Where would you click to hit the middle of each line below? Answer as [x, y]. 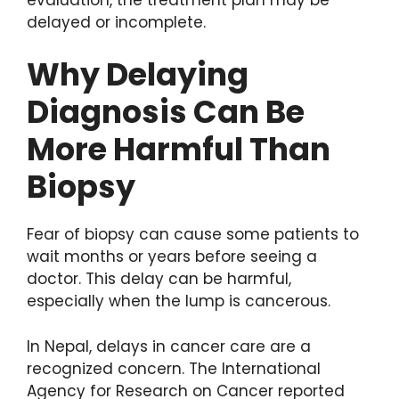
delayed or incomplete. [116, 22]
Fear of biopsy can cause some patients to [193, 235]
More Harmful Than [179, 150]
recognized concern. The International [174, 368]
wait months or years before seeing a [172, 257]
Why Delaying [138, 75]
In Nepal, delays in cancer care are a [169, 346]
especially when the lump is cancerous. [179, 301]
